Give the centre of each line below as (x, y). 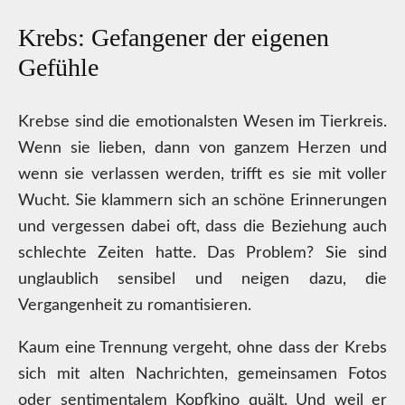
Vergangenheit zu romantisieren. (135, 306)
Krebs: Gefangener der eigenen (174, 38)
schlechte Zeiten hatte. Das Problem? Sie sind (202, 253)
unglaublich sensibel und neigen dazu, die (202, 279)
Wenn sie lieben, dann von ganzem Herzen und (202, 148)
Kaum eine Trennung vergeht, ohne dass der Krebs (202, 348)
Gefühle (58, 67)
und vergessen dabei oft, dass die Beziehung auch (202, 227)
